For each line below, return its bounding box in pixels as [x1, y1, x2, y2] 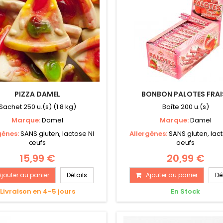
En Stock [171, 187, 201, 197]
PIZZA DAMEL [14, 89, 61, 100]
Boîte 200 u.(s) [162, 102, 209, 112]
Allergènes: [129, 129, 169, 139]
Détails [67, 171, 88, 180]
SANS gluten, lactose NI [20, 129, 94, 139]
